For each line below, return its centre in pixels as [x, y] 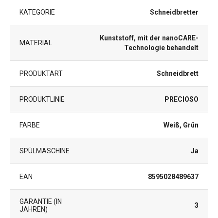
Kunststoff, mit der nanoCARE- [149, 38]
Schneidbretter [174, 12]
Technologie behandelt [161, 47]
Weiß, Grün [181, 125]
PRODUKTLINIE [42, 99]
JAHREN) [34, 209]
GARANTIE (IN [41, 201]
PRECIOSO [182, 99]
